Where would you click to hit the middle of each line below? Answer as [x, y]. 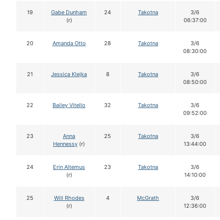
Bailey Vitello [69, 105]
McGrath [148, 198]
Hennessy [65, 144]
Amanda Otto [69, 43]
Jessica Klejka [69, 74]
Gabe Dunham [69, 13]
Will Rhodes [69, 198]
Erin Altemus [69, 167]
